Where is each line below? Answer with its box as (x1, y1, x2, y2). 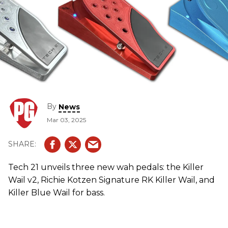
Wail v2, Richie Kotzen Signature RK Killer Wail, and (8, 175, 215, 185)
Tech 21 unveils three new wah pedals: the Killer (8, 162, 204, 172)
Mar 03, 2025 (47, 116, 86, 124)
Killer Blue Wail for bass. (8, 187, 105, 197)
